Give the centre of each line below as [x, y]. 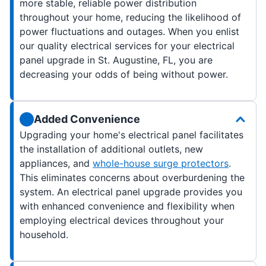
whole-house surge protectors [161, 164]
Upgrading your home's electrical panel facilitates [132, 135]
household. [44, 235]
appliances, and [56, 164]
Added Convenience [87, 119]
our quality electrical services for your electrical [127, 46]
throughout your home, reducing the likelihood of [130, 18]
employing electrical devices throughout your [122, 221]
